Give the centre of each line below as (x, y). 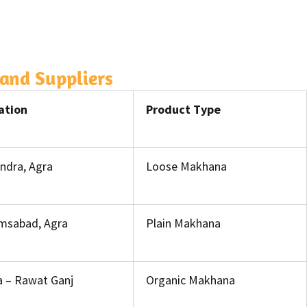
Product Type (183, 109)
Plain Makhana (183, 223)
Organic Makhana (191, 280)
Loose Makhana (186, 166)
